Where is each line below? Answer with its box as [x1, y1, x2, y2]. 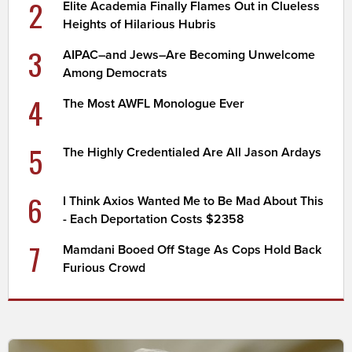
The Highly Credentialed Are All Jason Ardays [63, 144, 322, 160]
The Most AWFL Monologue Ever [63, 95, 245, 112]
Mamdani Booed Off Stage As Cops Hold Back [63, 241, 322, 258]
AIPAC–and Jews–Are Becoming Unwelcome [63, 46, 316, 63]
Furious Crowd [63, 259, 146, 276]
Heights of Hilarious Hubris [63, 16, 217, 32]
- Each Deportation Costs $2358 [63, 211, 245, 227]
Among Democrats [63, 64, 168, 81]
